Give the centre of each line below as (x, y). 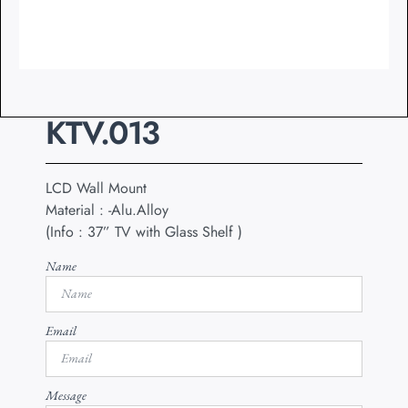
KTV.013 (102, 133)
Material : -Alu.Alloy (107, 210)
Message (66, 395)
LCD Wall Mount (96, 189)
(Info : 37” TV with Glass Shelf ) (144, 232)
